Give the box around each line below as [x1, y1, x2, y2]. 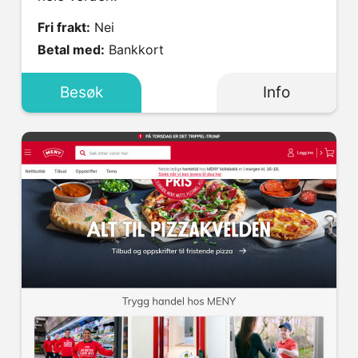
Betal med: [38, 42, 105, 58]
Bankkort [109, 42, 164, 58]
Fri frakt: [38, 19, 90, 35]
